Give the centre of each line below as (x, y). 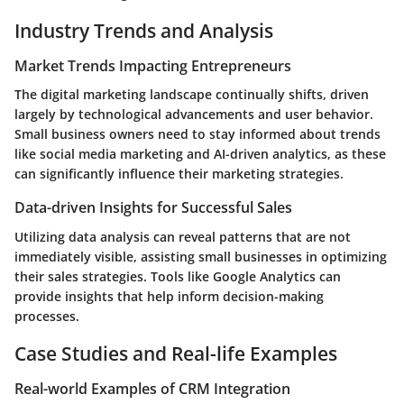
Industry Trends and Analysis (144, 30)
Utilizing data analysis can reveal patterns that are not (183, 236)
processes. (47, 316)
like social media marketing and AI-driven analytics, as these (200, 154)
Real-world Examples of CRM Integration (152, 389)
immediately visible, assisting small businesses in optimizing (201, 256)
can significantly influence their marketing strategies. (179, 174)
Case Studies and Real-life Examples (176, 353)
